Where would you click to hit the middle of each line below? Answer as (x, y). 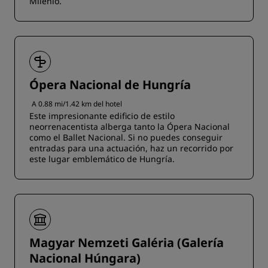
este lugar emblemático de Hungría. (102, 159)
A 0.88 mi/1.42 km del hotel (77, 104)
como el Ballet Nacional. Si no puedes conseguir (126, 138)
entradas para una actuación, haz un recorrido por (131, 148)
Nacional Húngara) (85, 258)
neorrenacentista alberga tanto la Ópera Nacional (130, 127)
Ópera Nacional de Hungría (110, 85)
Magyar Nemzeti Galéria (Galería (127, 243)
